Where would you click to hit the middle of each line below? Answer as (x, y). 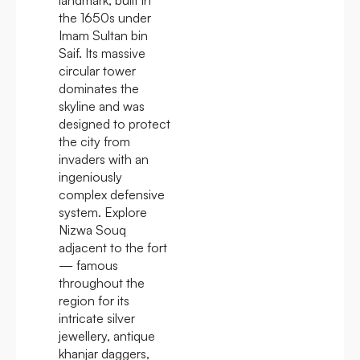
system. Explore (103, 212)
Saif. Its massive (102, 53)
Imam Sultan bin (103, 35)
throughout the (102, 282)
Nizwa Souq (92, 229)
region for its (94, 300)
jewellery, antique (107, 335)
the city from (94, 141)
